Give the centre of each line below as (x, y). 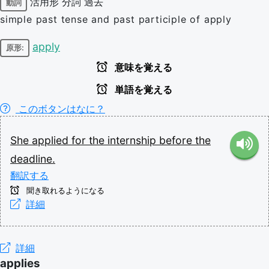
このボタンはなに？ (60, 108)
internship (133, 140)
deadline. (33, 159)
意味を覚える (142, 67)
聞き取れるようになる (64, 190)
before (177, 140)
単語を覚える (142, 89)
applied (52, 140)
